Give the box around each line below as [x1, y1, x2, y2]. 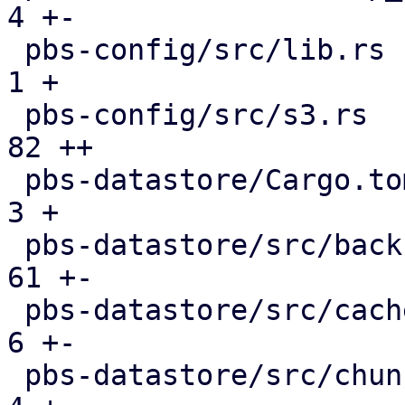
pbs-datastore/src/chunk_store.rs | [7, 359, 24, 391]
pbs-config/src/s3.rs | [7, 99, 24, 131]
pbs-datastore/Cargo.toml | [7, 164, 24, 196]
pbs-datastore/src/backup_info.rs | [7, 229, 24, 261]
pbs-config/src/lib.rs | [7, 33, 24, 66]
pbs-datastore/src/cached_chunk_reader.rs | [7, 294, 24, 326]
